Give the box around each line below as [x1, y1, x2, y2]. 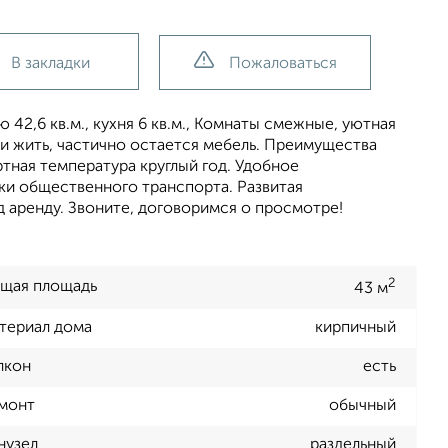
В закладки [11, 56, 90, 72]
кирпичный [315, 320, 396, 337]
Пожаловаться [228, 56, 337, 72]
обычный [329, 398, 396, 415]
